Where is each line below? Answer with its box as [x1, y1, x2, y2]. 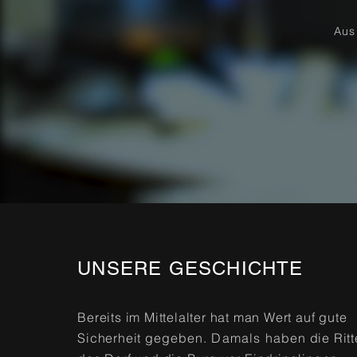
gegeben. [145, 330, 212, 346]
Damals [211, 330, 261, 346]
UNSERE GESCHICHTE [77, 257, 304, 279]
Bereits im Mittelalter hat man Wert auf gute [77, 309, 347, 325]
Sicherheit [77, 330, 145, 346]
